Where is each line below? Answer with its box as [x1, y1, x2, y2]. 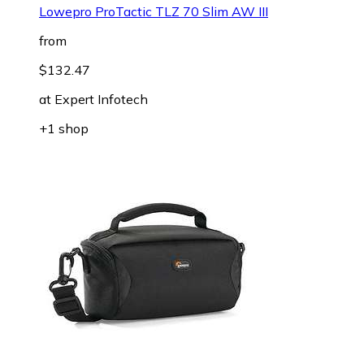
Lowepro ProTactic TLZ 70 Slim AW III [39, 2, 268, 19]
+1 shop [39, 119, 89, 136]
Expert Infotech [54, 90, 148, 107]
